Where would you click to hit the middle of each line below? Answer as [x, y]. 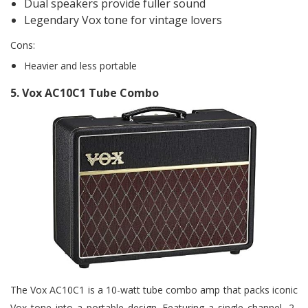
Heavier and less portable [80, 65]
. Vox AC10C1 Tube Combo [88, 92]
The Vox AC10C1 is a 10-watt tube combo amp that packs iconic [154, 289]
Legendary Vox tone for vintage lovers [123, 20]
